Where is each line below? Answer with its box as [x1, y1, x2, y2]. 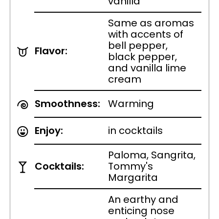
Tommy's [108, 159, 153, 174]
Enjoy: [35, 124, 63, 138]
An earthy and [108, 193, 178, 207]
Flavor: [35, 44, 67, 58]
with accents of [108, 27, 183, 42]
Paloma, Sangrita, [108, 148, 196, 162]
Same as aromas [108, 16, 194, 30]
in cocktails [108, 124, 163, 138]
